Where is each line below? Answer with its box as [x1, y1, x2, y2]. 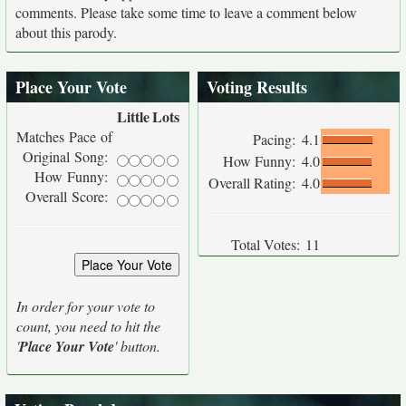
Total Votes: [231, 235, 300, 254]
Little [117, 106, 150, 127]
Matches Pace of [16, 127, 112, 146]
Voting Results [207, 75, 307, 99]
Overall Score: [25, 187, 112, 206]
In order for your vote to [16, 296, 155, 315]
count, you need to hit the [16, 316, 160, 335]
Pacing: [253, 130, 300, 149]
